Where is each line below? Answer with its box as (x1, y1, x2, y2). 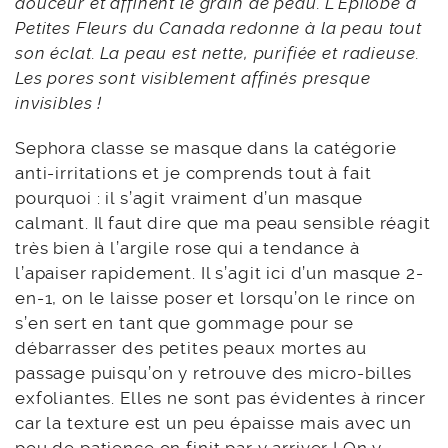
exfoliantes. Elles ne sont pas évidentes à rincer (15, 388, 426, 409)
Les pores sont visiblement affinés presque (15, 68, 371, 89)
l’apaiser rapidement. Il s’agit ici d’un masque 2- (15, 263, 424, 284)
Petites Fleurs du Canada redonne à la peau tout (15, 18, 422, 39)
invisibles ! (15, 93, 103, 114)
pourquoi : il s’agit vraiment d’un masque (15, 188, 363, 209)
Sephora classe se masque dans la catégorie (15, 138, 397, 159)
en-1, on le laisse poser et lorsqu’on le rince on (15, 288, 416, 309)
